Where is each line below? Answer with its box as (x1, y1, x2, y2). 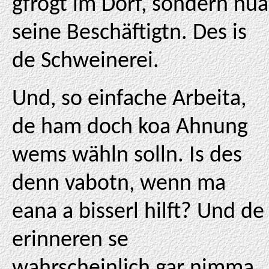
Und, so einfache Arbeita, (12, 88, 246, 111)
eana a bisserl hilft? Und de (12, 201, 264, 224)
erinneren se (12, 229, 128, 252)
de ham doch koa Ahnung (12, 116, 248, 139)
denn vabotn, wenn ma (12, 172, 226, 196)
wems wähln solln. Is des (12, 144, 242, 168)
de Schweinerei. (12, 50, 159, 73)
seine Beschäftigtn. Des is (12, 22, 247, 45)
